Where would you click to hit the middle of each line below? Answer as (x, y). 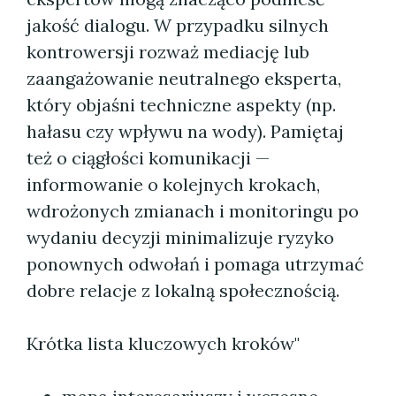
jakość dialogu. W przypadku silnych (178, 25)
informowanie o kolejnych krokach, (173, 184)
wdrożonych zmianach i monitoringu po (193, 211)
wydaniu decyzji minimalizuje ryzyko (180, 237)
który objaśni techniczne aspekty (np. (181, 105)
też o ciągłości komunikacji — (148, 158)
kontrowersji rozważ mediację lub (168, 52)
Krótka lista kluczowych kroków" (163, 343)
